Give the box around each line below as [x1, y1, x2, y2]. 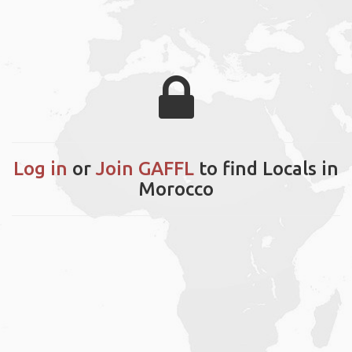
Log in [13, 157, 68, 179]
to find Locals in [194, 157, 339, 179]
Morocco [138, 178, 214, 200]
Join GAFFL [96, 157, 194, 179]
